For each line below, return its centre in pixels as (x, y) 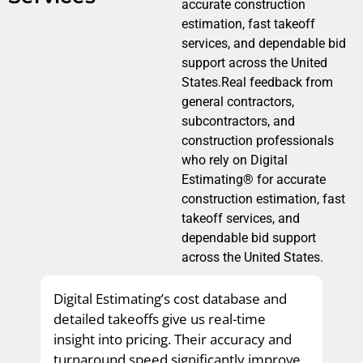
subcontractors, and (238, 121)
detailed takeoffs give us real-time (160, 318)
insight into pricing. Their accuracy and (173, 339)
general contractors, (238, 101)
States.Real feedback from (257, 82)
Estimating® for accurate (254, 179)
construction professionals (258, 140)
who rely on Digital (235, 160)
